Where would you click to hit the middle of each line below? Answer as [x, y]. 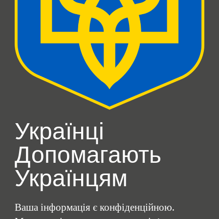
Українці [59, 132]
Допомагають [88, 155]
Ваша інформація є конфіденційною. [95, 208]
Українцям [71, 179]
